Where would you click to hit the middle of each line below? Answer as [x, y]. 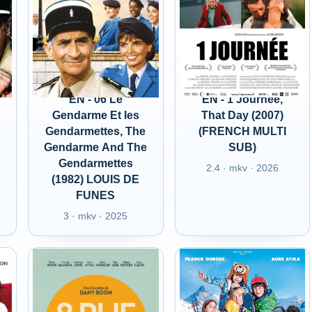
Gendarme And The [96, 147]
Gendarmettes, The [96, 131]
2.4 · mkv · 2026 [242, 168]
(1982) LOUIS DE [96, 179]
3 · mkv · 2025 [96, 216]
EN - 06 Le [95, 99]
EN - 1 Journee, [242, 99]
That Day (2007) [242, 115]
